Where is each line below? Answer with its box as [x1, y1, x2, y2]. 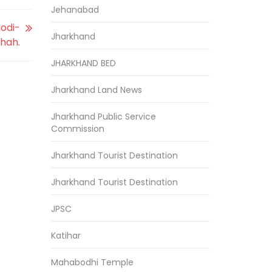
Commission [50, 123, 104, 135]
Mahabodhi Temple [50, 256, 134, 268]
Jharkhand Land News [50, 84, 142, 96]
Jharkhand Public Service [50, 110, 156, 123]
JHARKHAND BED [50, 57, 116, 69]
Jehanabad [50, 4, 99, 16]
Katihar [50, 229, 81, 242]
